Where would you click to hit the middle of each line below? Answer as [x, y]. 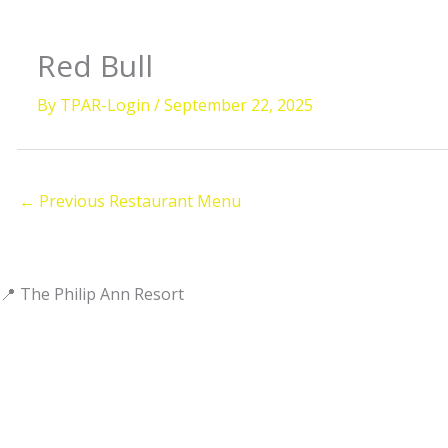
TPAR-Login [107, 105]
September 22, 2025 [238, 105]
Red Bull [95, 65]
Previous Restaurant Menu [138, 201]
